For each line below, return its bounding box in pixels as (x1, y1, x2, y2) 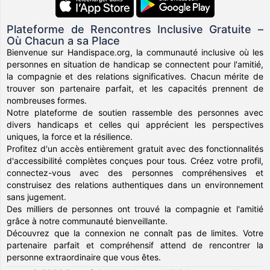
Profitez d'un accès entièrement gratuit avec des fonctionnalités (7, 143, 263, 154)
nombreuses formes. (7, 95, 87, 105)
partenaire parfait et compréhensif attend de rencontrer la (7, 240, 263, 250)
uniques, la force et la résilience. (7, 131, 133, 142)
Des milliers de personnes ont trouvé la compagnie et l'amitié (7, 204, 263, 214)
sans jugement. (7, 192, 67, 202)
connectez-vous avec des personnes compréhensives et (7, 168, 263, 178)
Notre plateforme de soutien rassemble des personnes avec (7, 107, 263, 118)
